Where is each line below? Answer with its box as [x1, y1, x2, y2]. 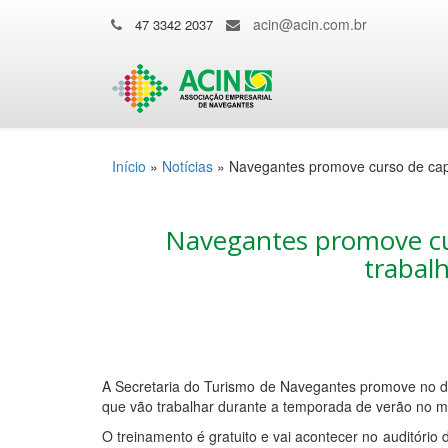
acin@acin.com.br [253, 14, 367, 34]
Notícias [162, 156, 213, 176]
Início [112, 156, 146, 176]
